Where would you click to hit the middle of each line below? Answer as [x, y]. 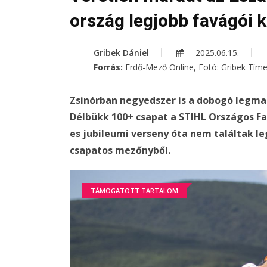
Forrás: [109, 67]
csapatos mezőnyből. [120, 150]
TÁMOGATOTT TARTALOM [134, 191]
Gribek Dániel [121, 53]
